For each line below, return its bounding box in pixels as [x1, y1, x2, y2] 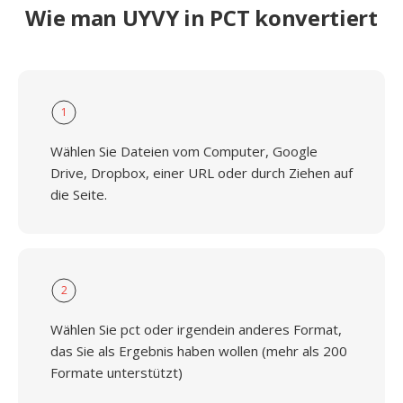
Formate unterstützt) [50, 363, 183, 381]
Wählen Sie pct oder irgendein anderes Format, [50, 320, 342, 338]
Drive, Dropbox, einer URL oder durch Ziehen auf [50, 164, 353, 182]
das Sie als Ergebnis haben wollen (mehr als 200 [50, 342, 347, 360]
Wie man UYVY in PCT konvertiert [25, 3, 378, 32]
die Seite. [50, 185, 107, 203]
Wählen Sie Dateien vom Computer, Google [50, 142, 318, 160]
